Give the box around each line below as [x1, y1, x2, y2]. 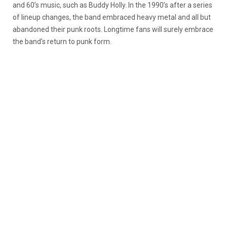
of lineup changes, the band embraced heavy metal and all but [13, 13, 211, 21]
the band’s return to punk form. [13, 37, 111, 46]
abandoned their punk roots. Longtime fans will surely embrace [13, 25, 213, 33]
